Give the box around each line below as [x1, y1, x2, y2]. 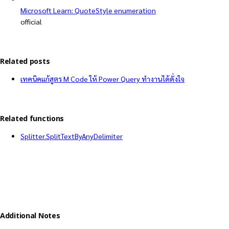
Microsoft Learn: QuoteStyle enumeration [20, 6, 156, 15]
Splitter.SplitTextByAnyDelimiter [20, 131, 123, 141]
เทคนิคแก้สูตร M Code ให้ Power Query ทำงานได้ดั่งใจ [20, 74, 185, 84]
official [20, 17, 42, 27]
